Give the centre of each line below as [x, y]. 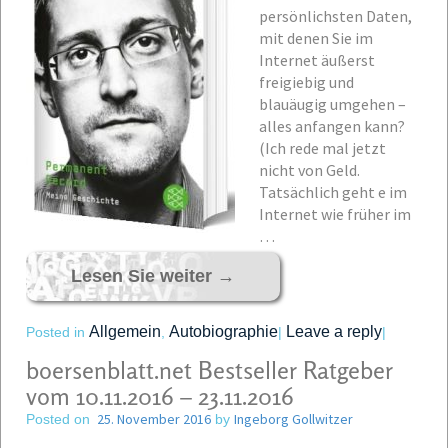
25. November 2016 [154, 419]
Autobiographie [223, 331]
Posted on [58, 419]
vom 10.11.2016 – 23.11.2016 [160, 396]
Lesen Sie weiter [144, 276]
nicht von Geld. [309, 170]
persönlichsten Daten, [335, 16]
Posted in [57, 332]
